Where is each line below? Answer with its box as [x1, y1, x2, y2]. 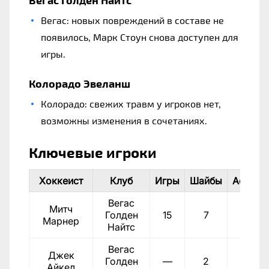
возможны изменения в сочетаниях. [41, 114, 207, 126]
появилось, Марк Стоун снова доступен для [41, 31, 238, 43]
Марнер [43, 214, 79, 227]
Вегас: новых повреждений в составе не [41, 14, 224, 26]
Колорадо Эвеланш [29, 76, 130, 89]
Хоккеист [39, 174, 83, 187]
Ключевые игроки [29, 143, 157, 161]
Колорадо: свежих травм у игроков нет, [41, 97, 221, 109]
